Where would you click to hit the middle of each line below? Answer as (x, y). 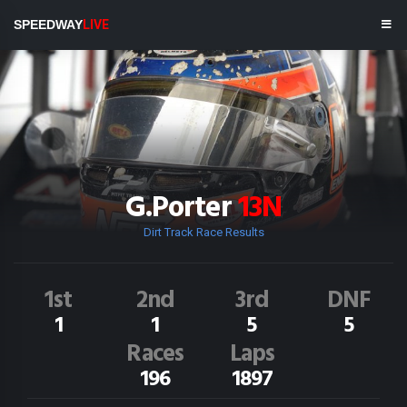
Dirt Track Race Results (203, 232)
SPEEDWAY (48, 25)
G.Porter (181, 208)
